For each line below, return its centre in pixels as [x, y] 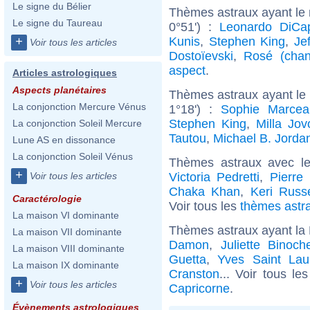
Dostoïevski [201, 56]
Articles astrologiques [65, 73]
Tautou [188, 138]
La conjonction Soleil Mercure [77, 123]
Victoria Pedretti [215, 177]
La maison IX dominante [66, 265]
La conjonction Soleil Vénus [73, 156]
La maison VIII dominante [69, 248]
